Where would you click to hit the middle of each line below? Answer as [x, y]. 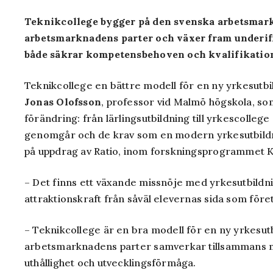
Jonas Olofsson [63, 102]
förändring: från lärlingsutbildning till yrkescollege [147, 118]
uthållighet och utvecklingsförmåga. [110, 263]
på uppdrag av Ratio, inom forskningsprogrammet [146, 151]
